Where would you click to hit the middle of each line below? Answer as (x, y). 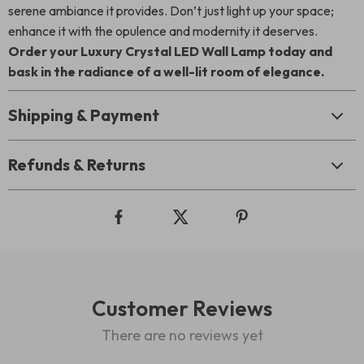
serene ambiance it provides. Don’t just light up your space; (171, 11)
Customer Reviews (182, 308)
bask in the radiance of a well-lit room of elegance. (166, 71)
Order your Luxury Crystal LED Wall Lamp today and (170, 51)
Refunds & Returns (77, 165)
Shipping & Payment (84, 115)
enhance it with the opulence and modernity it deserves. (163, 31)
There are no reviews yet (182, 335)
